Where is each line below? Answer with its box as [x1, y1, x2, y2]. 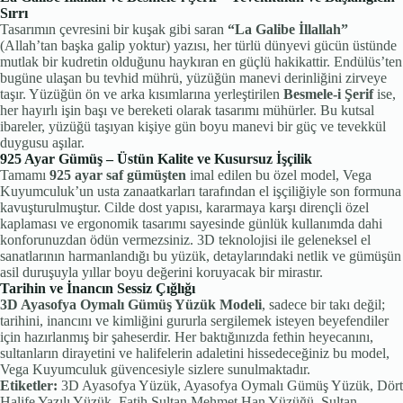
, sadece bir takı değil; [262, 296, 385, 312]
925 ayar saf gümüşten [49, 166, 186, 183]
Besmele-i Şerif [283, 85, 373, 102]
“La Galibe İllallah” [228, 21, 348, 37]
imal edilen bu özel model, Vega [186, 166, 372, 183]
